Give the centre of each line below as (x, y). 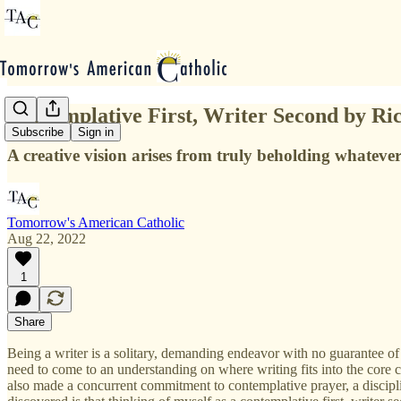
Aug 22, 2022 (47, 238)
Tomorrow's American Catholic (96, 222)
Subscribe (38, 132)
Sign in (96, 132)
